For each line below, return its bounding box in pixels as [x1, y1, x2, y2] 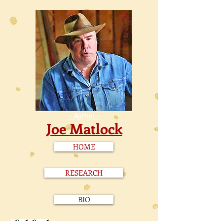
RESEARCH [65, 168, 103, 178]
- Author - [68, 111, 100, 120]
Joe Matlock [46, 119, 122, 138]
